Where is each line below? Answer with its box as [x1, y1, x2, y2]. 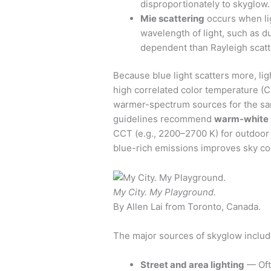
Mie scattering [140, 12, 204, 24]
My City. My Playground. [113, 186, 216, 198]
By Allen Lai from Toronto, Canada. [113, 201, 261, 213]
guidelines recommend [113, 113, 214, 125]
